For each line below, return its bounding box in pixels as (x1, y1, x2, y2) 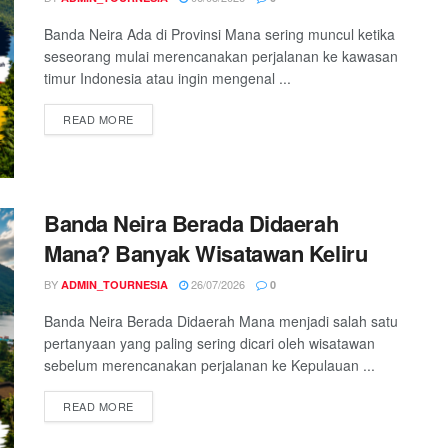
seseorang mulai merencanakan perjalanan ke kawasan (44, 46, 398, 66)
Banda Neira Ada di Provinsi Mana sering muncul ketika (44, 24, 395, 44)
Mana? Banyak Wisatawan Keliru (44, 237, 368, 270)
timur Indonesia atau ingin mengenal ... (44, 68, 291, 88)
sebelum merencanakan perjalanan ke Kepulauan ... (44, 355, 375, 376)
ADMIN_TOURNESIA (61, 277, 168, 293)
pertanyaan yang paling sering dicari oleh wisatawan (44, 333, 375, 354)
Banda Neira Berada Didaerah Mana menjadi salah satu (44, 311, 398, 332)
